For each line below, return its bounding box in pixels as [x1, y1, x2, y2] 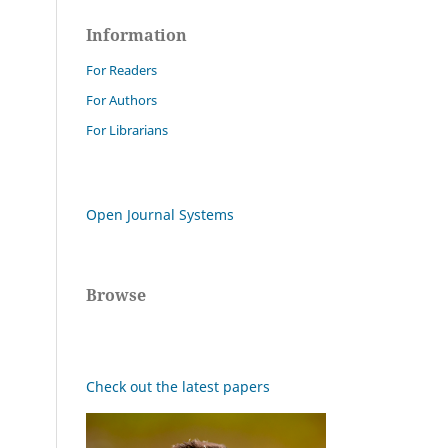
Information [86, 23, 187, 46]
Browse [86, 283, 146, 306]
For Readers [86, 60, 157, 79]
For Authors [86, 90, 157, 109]
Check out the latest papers [86, 376, 270, 396]
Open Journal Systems [86, 204, 234, 224]
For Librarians [86, 120, 168, 139]
